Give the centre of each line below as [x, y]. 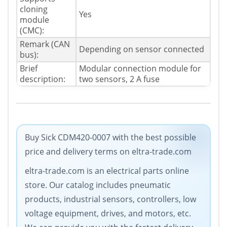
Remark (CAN [45, 44]
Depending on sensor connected [142, 49]
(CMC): [32, 31]
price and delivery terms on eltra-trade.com [108, 152]
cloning [34, 9]
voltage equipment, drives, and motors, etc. [108, 214]
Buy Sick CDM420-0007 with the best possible [110, 138]
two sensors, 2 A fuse [119, 79]
